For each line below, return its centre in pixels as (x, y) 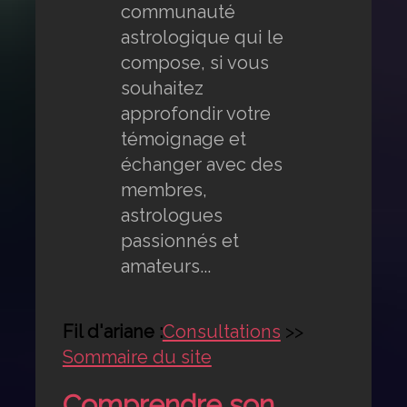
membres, (164, 190)
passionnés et (179, 241)
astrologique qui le (202, 38)
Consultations (221, 332)
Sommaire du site (137, 357)
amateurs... (165, 267)
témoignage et (183, 139)
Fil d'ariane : (112, 332)
